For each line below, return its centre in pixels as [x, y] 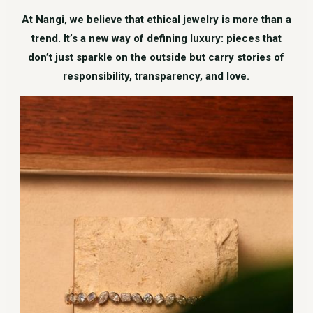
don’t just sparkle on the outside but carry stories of [156, 58]
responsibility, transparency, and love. [156, 77]
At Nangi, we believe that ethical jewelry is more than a [156, 20]
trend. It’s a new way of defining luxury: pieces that [156, 39]
